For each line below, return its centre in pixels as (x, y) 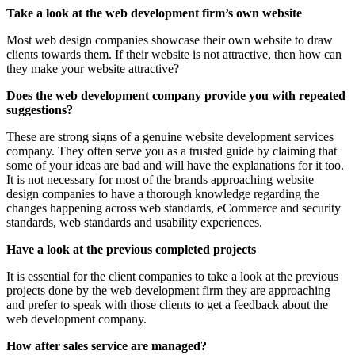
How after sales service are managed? (107, 345)
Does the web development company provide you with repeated (176, 95)
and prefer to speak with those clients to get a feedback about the (167, 304)
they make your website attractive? (93, 68)
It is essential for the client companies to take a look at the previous (172, 276)
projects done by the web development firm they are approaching (168, 290)
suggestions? (40, 109)
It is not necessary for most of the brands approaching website (160, 179)
